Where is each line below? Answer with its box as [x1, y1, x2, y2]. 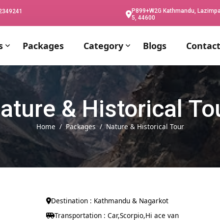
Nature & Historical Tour [106, 121, 184, 131]
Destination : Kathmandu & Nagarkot [51, 196, 168, 205]
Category [83, 40, 123, 52]
